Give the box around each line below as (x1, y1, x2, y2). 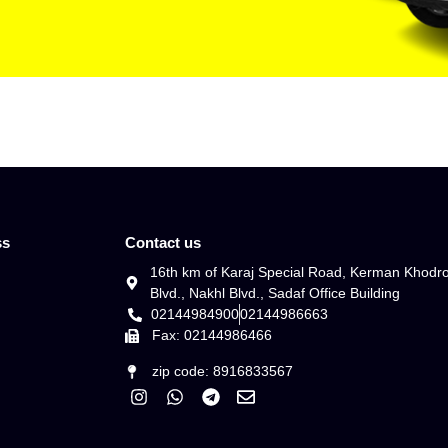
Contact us (124, 234, 201, 252)
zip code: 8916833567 (152, 363, 294, 380)
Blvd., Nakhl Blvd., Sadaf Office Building (150, 285, 401, 302)
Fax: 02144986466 (152, 327, 273, 344)
